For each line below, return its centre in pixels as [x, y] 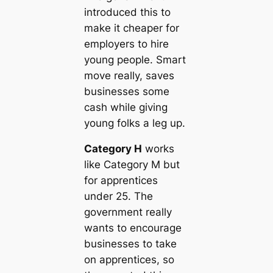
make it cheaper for [131, 28]
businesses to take [130, 244]
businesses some [126, 91]
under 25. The [118, 197]
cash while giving [126, 107]
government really [128, 212]
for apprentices [121, 181]
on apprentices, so [129, 260]
